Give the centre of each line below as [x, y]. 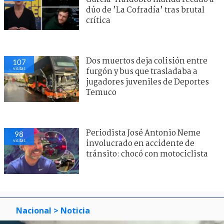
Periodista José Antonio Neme [143, 133]
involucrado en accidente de [140, 143]
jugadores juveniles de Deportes [147, 82]
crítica [98, 20]
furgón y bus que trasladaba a [142, 71]
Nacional [34, 210]
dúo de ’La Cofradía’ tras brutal [145, 10]
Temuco [101, 92]
